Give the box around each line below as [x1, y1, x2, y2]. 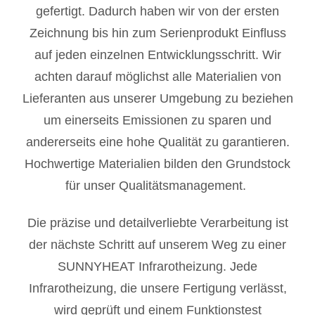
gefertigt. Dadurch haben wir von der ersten [36, 4, 279, 18]
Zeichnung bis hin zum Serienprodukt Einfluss [29, 25, 286, 40]
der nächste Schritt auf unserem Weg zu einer [29, 238, 286, 252]
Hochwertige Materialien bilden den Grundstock [25, 156, 290, 171]
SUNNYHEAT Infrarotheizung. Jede [58, 259, 257, 274]
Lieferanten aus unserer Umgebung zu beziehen [22, 91, 293, 105]
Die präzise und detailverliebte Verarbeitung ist [27, 216, 288, 231]
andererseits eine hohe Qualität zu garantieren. [25, 134, 290, 149]
